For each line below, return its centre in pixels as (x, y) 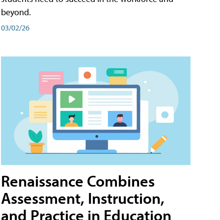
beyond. (16, 12)
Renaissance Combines (78, 181)
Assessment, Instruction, (83, 198)
